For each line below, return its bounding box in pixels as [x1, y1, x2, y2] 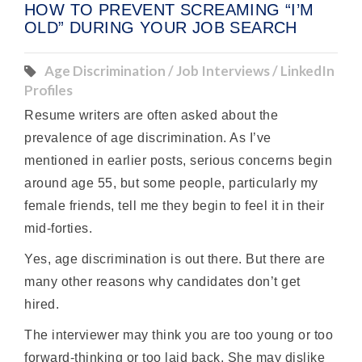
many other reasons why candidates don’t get [24, 275, 301, 289]
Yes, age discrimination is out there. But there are [24, 252, 326, 267]
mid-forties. [24, 221, 93, 236]
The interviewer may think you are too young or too [24, 328, 334, 343]
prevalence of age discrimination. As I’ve [24, 131, 271, 145]
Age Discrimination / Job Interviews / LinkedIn [44, 62, 335, 80]
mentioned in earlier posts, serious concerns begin [24, 154, 333, 168]
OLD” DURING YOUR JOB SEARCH [24, 19, 297, 37]
